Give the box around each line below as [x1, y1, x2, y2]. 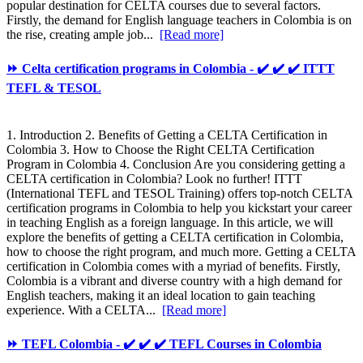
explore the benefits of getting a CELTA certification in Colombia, [6, 229, 344, 244]
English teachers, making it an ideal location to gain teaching [6, 288, 315, 302]
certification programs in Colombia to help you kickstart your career [6, 200, 352, 215]
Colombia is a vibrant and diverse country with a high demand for [6, 273, 342, 288]
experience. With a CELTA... [6, 302, 162, 317]
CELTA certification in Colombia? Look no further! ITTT [6, 171, 302, 186]
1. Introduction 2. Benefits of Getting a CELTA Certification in [6, 127, 327, 142]
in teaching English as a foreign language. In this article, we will [6, 215, 333, 229]
